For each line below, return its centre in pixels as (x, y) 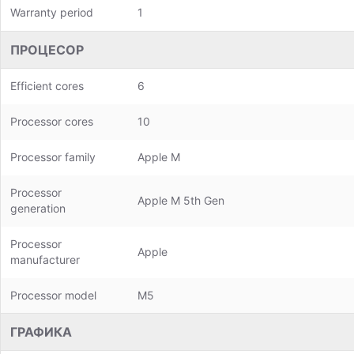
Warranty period (52, 12)
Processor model (53, 295)
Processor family (53, 157)
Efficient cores (47, 86)
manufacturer (45, 260)
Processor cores (52, 121)
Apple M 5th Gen (181, 200)
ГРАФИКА (41, 332)
